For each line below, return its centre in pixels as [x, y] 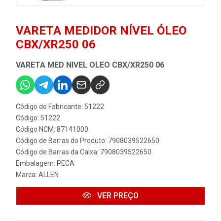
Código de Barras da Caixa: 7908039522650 [84, 152]
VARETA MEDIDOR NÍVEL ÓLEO [101, 30]
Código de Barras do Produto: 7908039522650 [88, 140]
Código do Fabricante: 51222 [60, 106]
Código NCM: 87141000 [52, 129]
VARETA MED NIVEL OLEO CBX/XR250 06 [90, 65]
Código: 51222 [38, 118]
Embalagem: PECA [45, 163]
